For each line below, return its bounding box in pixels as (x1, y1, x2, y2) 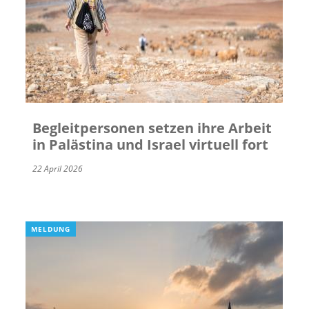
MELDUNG (31, 224, 70, 235)
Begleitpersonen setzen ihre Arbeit (32, 119, 272, 138)
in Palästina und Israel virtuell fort (32, 135, 269, 154)
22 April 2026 (32, 163, 83, 175)
